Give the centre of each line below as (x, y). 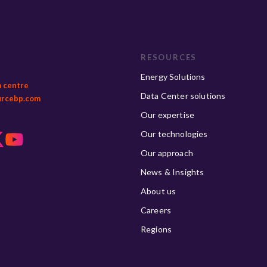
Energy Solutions (173, 77)
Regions (156, 229)
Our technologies (174, 134)
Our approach (167, 153)
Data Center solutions (183, 96)
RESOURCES (169, 57)
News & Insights (173, 172)
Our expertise (168, 115)
